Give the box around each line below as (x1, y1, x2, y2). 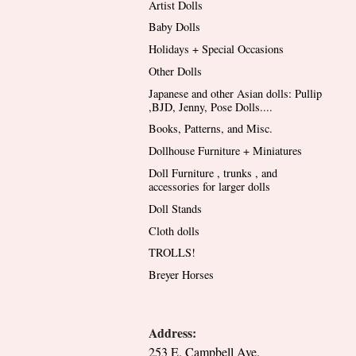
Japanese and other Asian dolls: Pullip (149, 85, 322, 101)
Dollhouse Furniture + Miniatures (149, 143, 302, 159)
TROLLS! (149, 245, 195, 261)
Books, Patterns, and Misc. (149, 121, 273, 137)
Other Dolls (149, 63, 202, 79)
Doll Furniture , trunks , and (149, 165, 277, 181)
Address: (149, 323, 196, 342)
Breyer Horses (149, 267, 214, 283)
